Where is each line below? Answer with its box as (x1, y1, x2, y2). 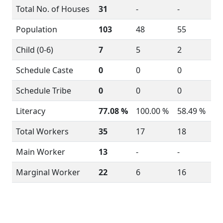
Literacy (16, 106, 45, 116)
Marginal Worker (16, 167, 80, 178)
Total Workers (16, 126, 69, 137)
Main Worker (16, 146, 65, 157)
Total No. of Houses (16, 3, 90, 14)
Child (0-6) (16, 44, 53, 55)
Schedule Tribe (16, 85, 71, 96)
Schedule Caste (16, 65, 73, 76)
